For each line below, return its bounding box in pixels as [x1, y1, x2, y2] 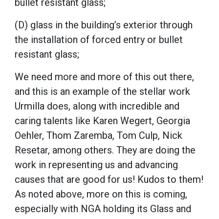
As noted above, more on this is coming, [15, 188, 187, 200]
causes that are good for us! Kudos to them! [15, 173, 203, 185]
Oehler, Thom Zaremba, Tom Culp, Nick [15, 129, 182, 141]
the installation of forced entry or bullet [15, 33, 183, 45]
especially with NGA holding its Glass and [15, 202, 191, 215]
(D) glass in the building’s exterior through [15, 19, 193, 31]
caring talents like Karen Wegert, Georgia [15, 114, 190, 127]
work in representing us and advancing [15, 158, 178, 171]
